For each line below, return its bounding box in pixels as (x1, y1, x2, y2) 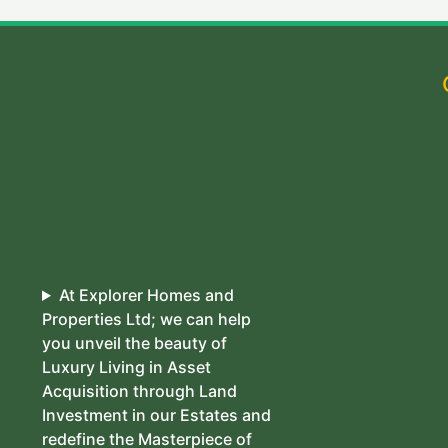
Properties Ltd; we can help (42, 309, 252, 329)
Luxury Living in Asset (42, 357, 212, 377)
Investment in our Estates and (42, 405, 272, 425)
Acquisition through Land (42, 381, 238, 401)
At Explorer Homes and (58, 285, 234, 305)
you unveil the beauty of (42, 333, 228, 353)
